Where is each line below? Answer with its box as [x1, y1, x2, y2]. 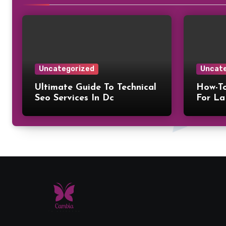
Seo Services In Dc [35, 93, 114, 103]
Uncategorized [39, 64, 94, 73]
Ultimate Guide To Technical [35, 82, 156, 92]
